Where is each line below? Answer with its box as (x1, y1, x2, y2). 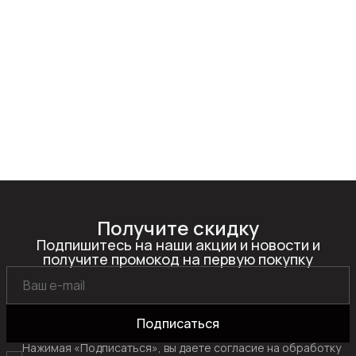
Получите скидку (97, 215, 259, 241)
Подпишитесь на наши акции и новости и (36, 235, 320, 254)
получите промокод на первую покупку (43, 250, 313, 269)
